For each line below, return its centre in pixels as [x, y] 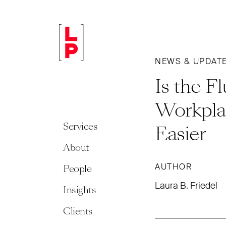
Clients [78, 211]
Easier [180, 134]
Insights [79, 190]
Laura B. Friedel [186, 186]
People [77, 169]
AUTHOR [173, 167]
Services [80, 126]
